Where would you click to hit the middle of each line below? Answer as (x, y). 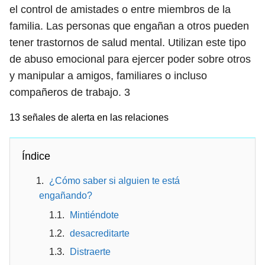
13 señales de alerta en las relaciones (89, 117)
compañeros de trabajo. (67, 92)
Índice (36, 156)
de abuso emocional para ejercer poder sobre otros (130, 59)
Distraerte (90, 252)
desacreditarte (100, 233)
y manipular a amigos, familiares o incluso (108, 76)
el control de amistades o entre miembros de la (120, 9)
